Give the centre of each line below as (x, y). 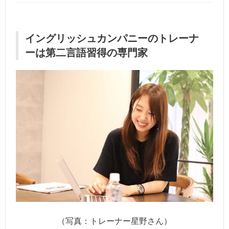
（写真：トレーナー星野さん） (114, 221)
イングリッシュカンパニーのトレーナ (112, 39)
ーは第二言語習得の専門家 (86, 53)
